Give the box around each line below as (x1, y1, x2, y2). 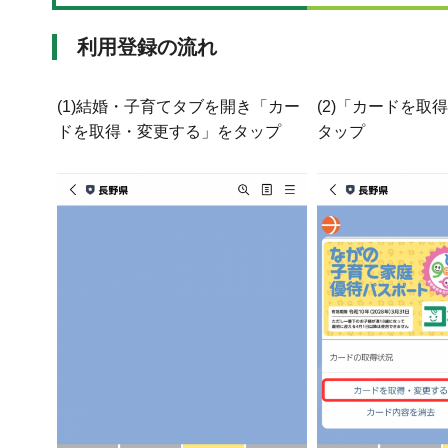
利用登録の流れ (77, 36, 217, 59)
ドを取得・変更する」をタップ (57, 123, 281, 141)
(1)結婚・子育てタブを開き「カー (57, 98, 300, 116)
